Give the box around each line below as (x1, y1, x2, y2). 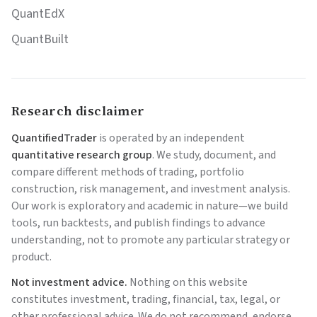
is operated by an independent (97, 130, 245, 146)
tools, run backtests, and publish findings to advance (11, 215, 265, 231)
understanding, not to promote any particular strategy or (11, 232, 290, 248)
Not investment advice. (11, 275, 127, 290)
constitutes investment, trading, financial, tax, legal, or (11, 292, 280, 307)
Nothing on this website (127, 275, 248, 290)
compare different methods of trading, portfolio (11, 164, 244, 180)
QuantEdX (11, 5, 64, 23)
